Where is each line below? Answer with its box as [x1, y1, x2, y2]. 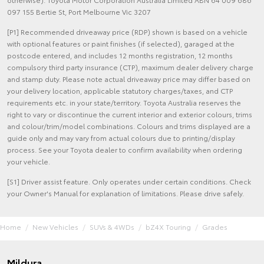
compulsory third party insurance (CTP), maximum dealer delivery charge [7, 62, 253, 72]
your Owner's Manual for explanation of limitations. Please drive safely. [7, 188, 244, 199]
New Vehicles [32, 222, 78, 232]
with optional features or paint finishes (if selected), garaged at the [7, 38, 235, 49]
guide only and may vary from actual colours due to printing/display [7, 133, 235, 143]
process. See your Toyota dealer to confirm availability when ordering [7, 144, 242, 155]
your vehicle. [7, 156, 50, 167]
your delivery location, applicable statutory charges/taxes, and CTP [7, 85, 233, 96]
